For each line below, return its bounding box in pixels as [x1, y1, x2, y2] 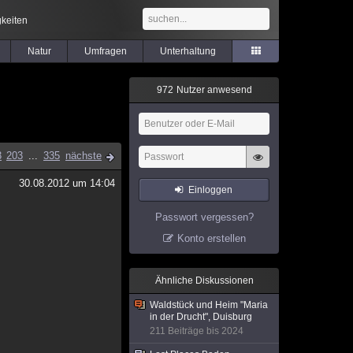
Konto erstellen [176, 232, 246, 244]
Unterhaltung [159, 46, 216, 57]
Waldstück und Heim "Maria [150, 299, 268, 310]
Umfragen [84, 46, 127, 57]
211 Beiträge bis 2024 [150, 325, 243, 336]
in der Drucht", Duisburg [150, 311, 252, 322]
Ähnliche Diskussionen [154, 275, 254, 286]
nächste [65, 150, 102, 162]
